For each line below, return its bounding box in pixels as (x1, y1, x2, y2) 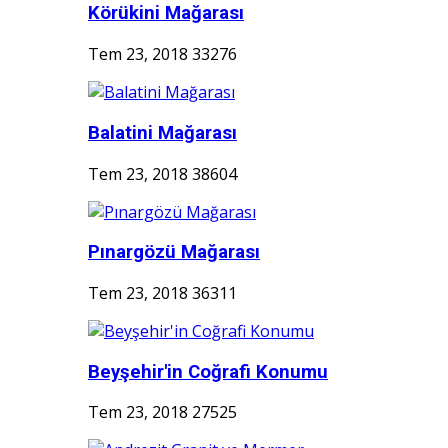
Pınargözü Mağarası (88, 241, 260, 264)
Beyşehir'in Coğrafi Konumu (88, 360, 328, 383)
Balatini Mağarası (88, 121, 237, 144)
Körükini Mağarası (88, 2, 244, 25)
